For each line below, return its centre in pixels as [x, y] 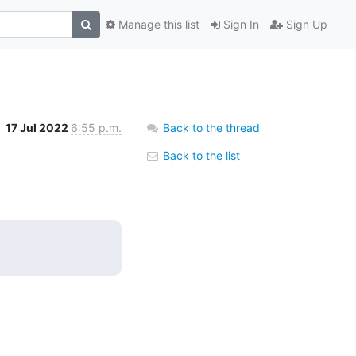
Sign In [240, 25]
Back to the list [200, 155]
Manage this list [157, 25]
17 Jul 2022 [38, 127]
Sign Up [305, 25]
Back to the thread [211, 127]
